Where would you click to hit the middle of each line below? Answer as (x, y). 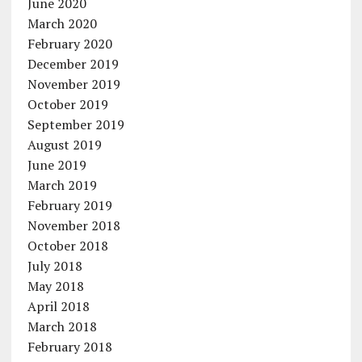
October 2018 (67, 246)
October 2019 (67, 105)
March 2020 (62, 24)
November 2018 (74, 226)
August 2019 (64, 145)
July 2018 (55, 266)
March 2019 (62, 185)
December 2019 (73, 64)
